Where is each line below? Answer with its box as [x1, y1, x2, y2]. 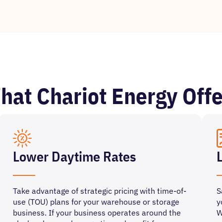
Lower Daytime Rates [12, 147, 136, 166]
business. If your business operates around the [12, 208, 181, 218]
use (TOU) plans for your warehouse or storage [12, 197, 179, 207]
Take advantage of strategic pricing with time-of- [12, 186, 186, 196]
